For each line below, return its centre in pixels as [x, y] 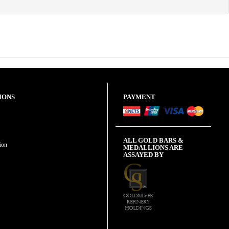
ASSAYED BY [143, 155]
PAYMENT [139, 97]
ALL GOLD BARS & [153, 141]
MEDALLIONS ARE [153, 148]
